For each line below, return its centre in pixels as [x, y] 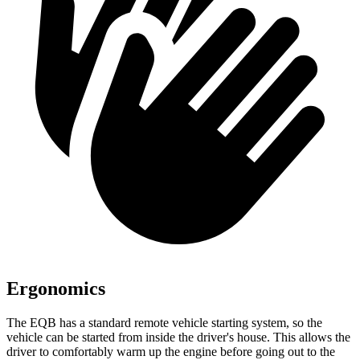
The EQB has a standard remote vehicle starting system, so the [164, 323]
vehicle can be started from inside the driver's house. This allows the [178, 337]
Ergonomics [56, 289]
